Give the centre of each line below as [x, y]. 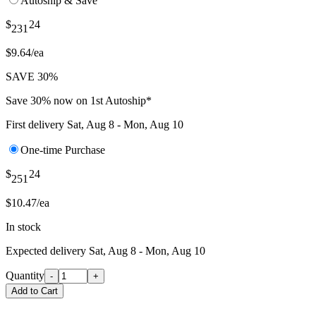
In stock [23, 226]
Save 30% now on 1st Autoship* [79, 101]
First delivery [36, 125]
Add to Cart [35, 291]
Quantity [25, 275]
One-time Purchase [63, 150]
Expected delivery [47, 250]
